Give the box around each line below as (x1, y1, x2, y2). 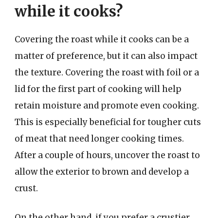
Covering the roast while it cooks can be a (15, 34, 189, 45)
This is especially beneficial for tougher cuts (15, 117, 201, 127)
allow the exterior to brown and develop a (15, 166, 189, 177)
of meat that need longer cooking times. (15, 133, 184, 144)
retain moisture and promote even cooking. (15, 100, 199, 111)
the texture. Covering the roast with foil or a (15, 67, 199, 78)
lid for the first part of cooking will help (15, 84, 182, 94)
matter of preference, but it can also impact (15, 51, 198, 61)
